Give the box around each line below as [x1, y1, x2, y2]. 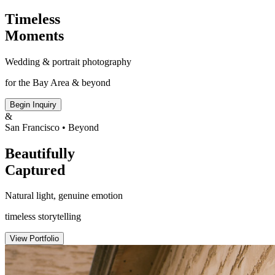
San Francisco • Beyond [5, 122, 99, 133]
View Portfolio [10, 234, 59, 244]
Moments [5, 27, 64, 44]
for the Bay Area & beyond [5, 77, 110, 88]
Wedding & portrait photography [5, 56, 131, 67]
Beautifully [5, 145, 75, 161]
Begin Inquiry [10, 99, 56, 109]
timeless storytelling [5, 211, 81, 222]
